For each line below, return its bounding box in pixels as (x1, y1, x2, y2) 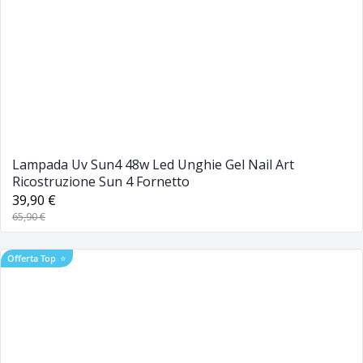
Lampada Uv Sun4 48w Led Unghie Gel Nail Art (12, 155, 294, 173)
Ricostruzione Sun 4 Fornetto (12, 172, 190, 190)
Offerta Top (7, 251, 56, 264)
